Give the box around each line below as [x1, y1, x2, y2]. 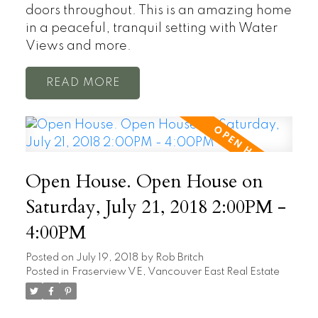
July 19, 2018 [75, 253, 138, 263]
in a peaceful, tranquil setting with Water [25, 21, 278, 35]
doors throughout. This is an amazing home [25, 4, 292, 17]
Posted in [25, 267, 69, 278]
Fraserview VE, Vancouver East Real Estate [71, 267, 280, 278]
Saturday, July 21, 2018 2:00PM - [25, 194, 286, 221]
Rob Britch [155, 253, 204, 263]
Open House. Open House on [25, 169, 263, 195]
